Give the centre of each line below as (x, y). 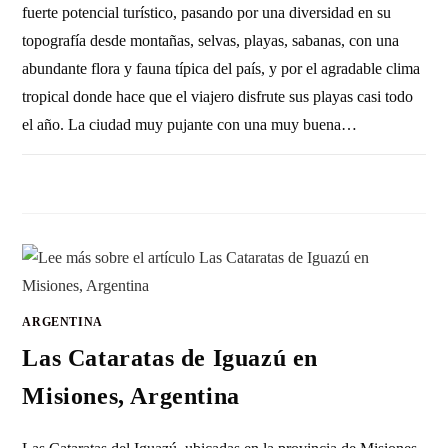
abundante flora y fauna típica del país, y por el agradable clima (221, 69)
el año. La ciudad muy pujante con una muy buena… (190, 125)
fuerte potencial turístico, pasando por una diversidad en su (207, 13)
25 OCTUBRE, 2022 (371, 176)
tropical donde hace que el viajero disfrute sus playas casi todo (218, 97)
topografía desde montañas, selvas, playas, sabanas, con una (211, 41)
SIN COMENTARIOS (93, 176)
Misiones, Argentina (131, 396)
